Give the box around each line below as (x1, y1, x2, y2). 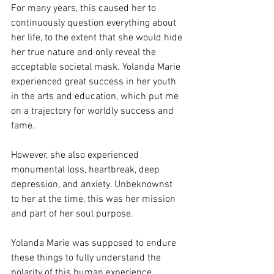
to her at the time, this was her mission (11, 193, 178, 206)
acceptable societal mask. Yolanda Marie (11, 61, 183, 73)
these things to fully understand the (11, 252, 163, 264)
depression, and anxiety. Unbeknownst (11, 179, 175, 191)
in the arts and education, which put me (11, 91, 181, 103)
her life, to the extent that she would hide (11, 32, 185, 44)
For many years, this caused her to (11, 2, 158, 15)
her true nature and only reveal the (11, 46, 158, 59)
